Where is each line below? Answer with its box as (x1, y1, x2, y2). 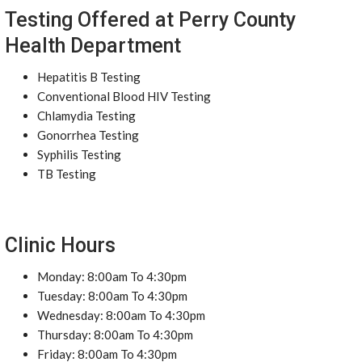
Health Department (5, 34, 181, 57)
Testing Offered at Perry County (5, 8, 296, 32)
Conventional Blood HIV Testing (37, 89, 211, 103)
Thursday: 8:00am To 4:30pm (37, 327, 193, 342)
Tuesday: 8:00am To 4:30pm (37, 288, 187, 303)
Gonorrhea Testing (37, 128, 139, 142)
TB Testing (37, 166, 96, 181)
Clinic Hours (5, 234, 116, 257)
